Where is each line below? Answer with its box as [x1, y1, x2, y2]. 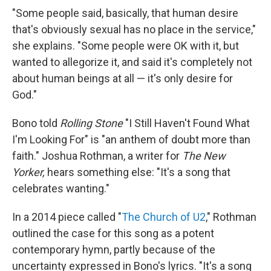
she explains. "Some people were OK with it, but [12, 39, 239, 52]
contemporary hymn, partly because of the [12, 243, 215, 256]
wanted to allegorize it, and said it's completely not [12, 55, 252, 68]
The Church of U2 [122, 210, 206, 223]
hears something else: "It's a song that [45, 165, 230, 178]
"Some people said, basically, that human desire [12, 6, 238, 19]
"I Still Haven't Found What [123, 116, 250, 129]
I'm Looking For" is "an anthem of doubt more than [12, 132, 250, 146]
